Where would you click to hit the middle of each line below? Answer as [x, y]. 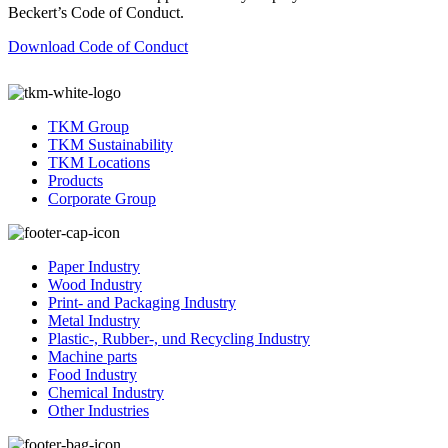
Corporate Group [102, 198]
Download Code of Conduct [98, 46]
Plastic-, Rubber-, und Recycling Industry [179, 338]
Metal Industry [94, 320]
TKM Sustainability [110, 144]
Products [75, 180]
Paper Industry [94, 266]
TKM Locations [99, 162]
